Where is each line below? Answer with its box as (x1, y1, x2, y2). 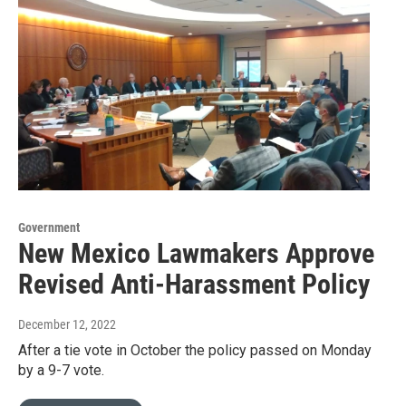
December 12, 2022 (18, 317, 116, 333)
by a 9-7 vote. (18, 362, 104, 380)
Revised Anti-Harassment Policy (18, 268, 370, 301)
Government (18, 220, 80, 236)
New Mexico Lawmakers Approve (18, 237, 374, 270)
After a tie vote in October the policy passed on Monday (18, 342, 372, 360)
